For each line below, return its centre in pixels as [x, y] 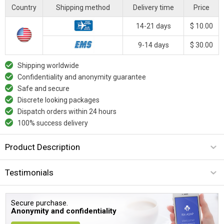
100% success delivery [53, 123]
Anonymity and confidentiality [64, 211]
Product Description [42, 147]
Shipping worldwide [48, 65]
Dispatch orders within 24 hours [67, 111]
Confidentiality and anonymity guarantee [82, 77]
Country [24, 7]
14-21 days [153, 26]
